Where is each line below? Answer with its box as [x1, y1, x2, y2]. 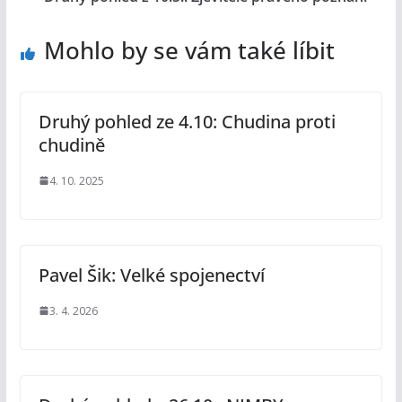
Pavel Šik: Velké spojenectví [38, 262, 265, 287]
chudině [38, 132, 105, 157]
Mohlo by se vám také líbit [43, 33, 335, 66]
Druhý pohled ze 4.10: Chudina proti [38, 109, 336, 134]
